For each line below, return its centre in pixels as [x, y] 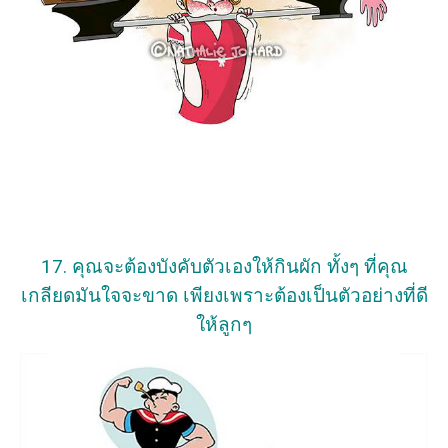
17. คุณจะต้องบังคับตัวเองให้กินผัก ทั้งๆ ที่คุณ [224, 266]
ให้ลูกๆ [224, 324]
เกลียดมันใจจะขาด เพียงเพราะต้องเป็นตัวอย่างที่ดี [224, 295]
